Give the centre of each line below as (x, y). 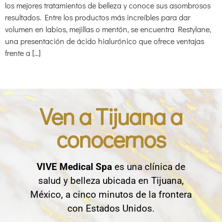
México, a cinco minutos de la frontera (111, 195)
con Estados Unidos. (111, 209)
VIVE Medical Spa (74, 167)
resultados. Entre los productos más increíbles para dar (98, 17)
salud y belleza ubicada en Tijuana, (111, 181)
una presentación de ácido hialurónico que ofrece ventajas (105, 41)
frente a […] (23, 53)
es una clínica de (149, 167)
